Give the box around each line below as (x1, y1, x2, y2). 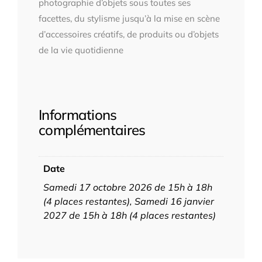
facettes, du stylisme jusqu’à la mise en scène (39, 13, 220, 24)
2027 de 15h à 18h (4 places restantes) (43, 209, 216, 221)
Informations (39, 106, 117, 123)
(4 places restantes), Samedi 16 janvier (43, 195, 214, 207)
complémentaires (39, 121, 146, 139)
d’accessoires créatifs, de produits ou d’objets (39, 29, 219, 40)
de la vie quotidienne (39, 44, 123, 56)
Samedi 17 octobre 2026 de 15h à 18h (43, 181, 212, 193)
